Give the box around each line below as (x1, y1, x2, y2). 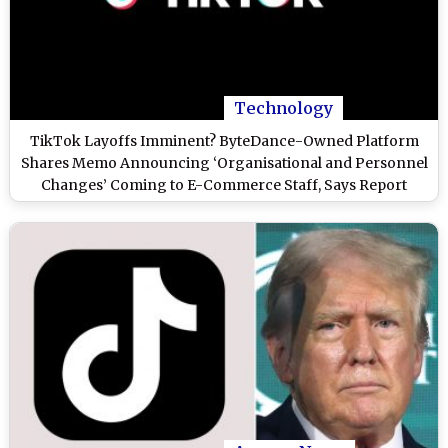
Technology (234, 98, 333, 119)
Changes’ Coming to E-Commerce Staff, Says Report (41, 176, 407, 195)
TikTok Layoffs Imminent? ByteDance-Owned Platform (29, 132, 419, 151)
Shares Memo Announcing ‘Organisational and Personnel (20, 154, 428, 173)
